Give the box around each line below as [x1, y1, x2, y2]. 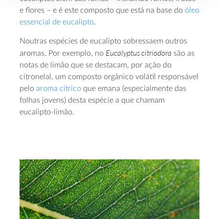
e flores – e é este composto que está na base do [20, 6, 185, 14]
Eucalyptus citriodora [106, 47, 172, 58]
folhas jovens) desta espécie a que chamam [20, 96, 165, 104]
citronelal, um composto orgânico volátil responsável [20, 72, 198, 81]
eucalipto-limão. [20, 108, 74, 116]
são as [172, 49, 195, 57]
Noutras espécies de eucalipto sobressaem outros [20, 37, 187, 45]
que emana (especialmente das [81, 84, 186, 92]
